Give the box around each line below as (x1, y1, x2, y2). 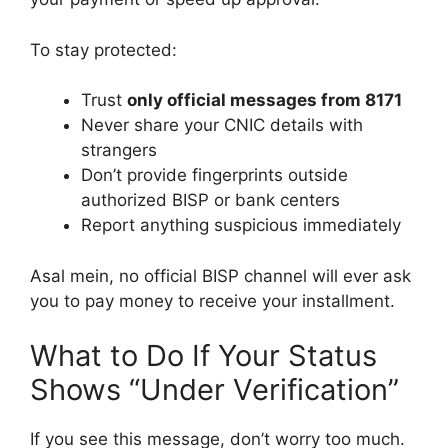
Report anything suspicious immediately (81, 215, 401, 236)
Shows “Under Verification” (30, 372, 399, 408)
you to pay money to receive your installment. (30, 290, 395, 311)
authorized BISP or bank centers (81, 190, 340, 211)
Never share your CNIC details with (81, 115, 363, 136)
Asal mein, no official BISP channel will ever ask (30, 265, 411, 286)
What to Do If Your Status (30, 338, 377, 374)
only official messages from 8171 (127, 90, 402, 111)
